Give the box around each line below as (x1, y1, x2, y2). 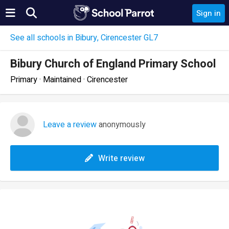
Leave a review (43, 119, 97, 131)
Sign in (196, 8, 221, 19)
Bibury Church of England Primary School (10, 56, 216, 72)
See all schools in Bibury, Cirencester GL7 (10, 32, 158, 44)
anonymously (97, 119, 146, 131)
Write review (98, 152, 145, 165)
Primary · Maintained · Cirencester (10, 74, 128, 86)
